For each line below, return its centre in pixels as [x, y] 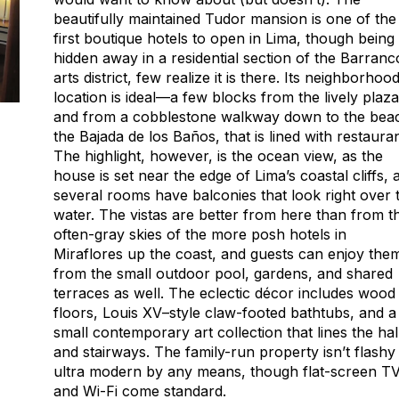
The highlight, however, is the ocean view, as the [218, 156]
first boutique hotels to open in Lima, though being [224, 38]
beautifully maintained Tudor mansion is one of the [225, 19]
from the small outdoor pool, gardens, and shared [223, 273]
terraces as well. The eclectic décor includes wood [224, 293]
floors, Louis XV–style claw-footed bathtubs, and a [225, 313]
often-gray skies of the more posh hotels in [200, 234]
